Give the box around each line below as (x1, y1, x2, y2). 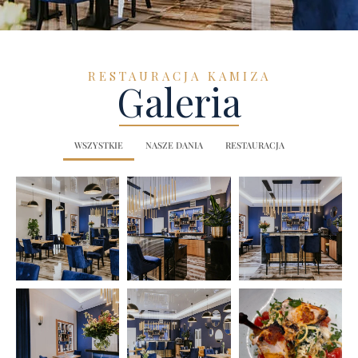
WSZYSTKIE (74, 139, 123, 152)
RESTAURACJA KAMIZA (87, 68, 271, 85)
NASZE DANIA (145, 139, 203, 152)
